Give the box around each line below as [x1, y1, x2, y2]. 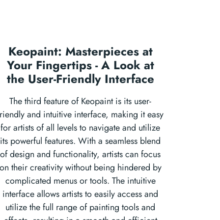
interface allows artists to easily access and [2, 188, 158, 200]
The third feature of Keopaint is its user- [9, 95, 151, 108]
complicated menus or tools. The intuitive [5, 174, 156, 187]
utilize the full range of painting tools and [5, 201, 155, 214]
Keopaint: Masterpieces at [8, 43, 153, 60]
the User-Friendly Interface [6, 70, 154, 87]
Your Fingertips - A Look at [6, 56, 154, 74]
